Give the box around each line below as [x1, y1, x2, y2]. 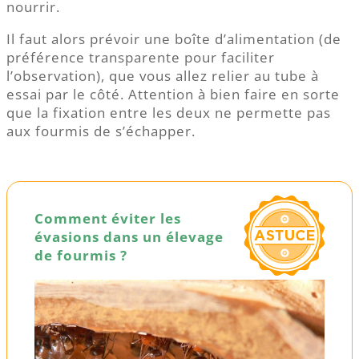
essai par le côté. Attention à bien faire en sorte [6, 85, 340, 104]
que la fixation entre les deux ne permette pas [6, 103, 331, 123]
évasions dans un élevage [34, 228, 224, 247]
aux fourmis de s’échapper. [6, 122, 196, 141]
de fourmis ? [34, 246, 127, 265]
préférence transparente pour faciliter [6, 48, 275, 67]
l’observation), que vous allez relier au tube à [6, 67, 319, 86]
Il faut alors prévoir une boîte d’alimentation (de [6, 30, 341, 49]
